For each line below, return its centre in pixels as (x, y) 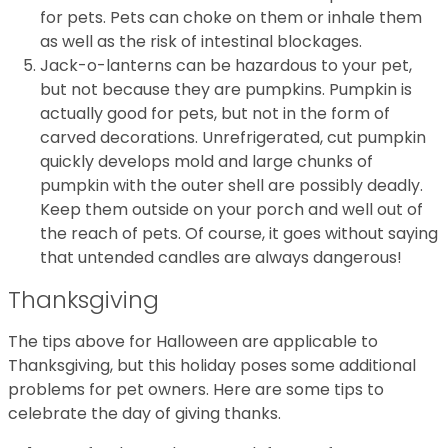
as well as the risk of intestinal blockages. (201, 41)
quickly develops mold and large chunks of (206, 161)
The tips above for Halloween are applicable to (193, 341)
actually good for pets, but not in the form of (215, 113)
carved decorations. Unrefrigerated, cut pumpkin (233, 137)
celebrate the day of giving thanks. (144, 413)
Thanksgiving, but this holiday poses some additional (212, 365)
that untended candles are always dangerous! (221, 257)
